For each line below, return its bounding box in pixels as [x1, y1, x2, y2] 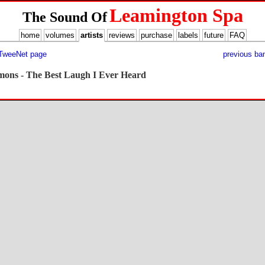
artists [80, 31, 103, 40]
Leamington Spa [109, 5, 243, 26]
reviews [108, 31, 135, 40]
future [203, 31, 224, 40]
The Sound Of [22, 9, 107, 25]
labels [177, 31, 198, 40]
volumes [45, 31, 75, 40]
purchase [140, 31, 172, 40]
